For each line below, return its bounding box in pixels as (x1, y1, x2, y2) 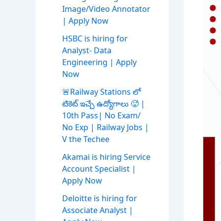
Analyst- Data (62, 45, 111, 56)
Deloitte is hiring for (62, 193, 137, 204)
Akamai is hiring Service (62, 151, 150, 163)
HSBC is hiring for (62, 33, 128, 44)
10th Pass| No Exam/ (62, 110, 141, 121)
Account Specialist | (62, 163, 136, 175)
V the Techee (62, 134, 110, 145)
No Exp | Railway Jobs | (62, 122, 149, 133)
